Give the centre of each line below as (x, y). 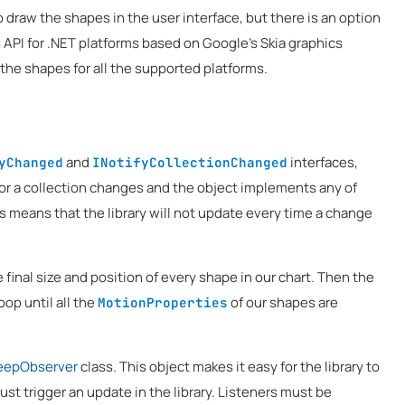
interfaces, (323, 162)
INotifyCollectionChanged (190, 162)
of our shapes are (283, 302)
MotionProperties (163, 302)
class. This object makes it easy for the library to (229, 367)
